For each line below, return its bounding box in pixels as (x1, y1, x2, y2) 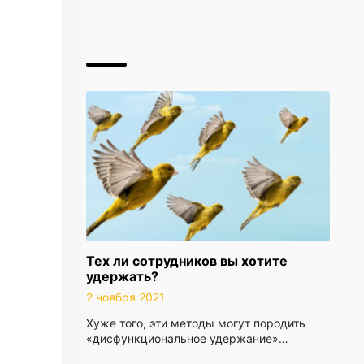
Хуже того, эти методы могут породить (86, 316, 305, 330)
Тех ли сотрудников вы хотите (86, 253, 288, 269)
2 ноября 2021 (86, 290, 165, 304)
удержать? (86, 268, 158, 284)
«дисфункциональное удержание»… (86, 331, 288, 345)
